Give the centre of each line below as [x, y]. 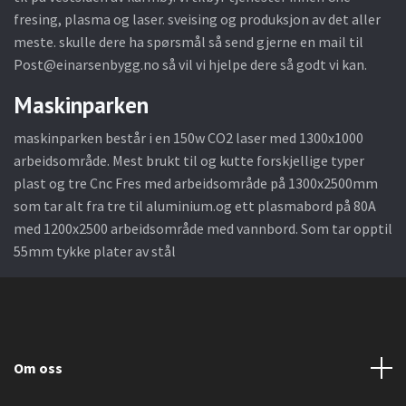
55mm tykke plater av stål [95, 251]
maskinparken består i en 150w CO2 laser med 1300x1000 [188, 137]
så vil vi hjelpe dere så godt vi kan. [263, 64]
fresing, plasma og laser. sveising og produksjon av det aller [197, 19]
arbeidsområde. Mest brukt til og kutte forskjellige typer [189, 160]
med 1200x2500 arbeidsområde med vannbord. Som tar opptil [203, 228]
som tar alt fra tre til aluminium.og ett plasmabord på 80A [195, 205]
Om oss [38, 367]
